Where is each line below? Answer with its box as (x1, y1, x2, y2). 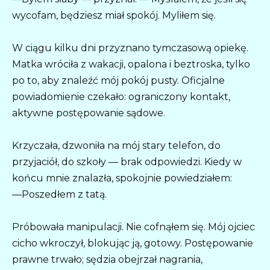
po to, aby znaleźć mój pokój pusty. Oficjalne (12, 74, 225, 86)
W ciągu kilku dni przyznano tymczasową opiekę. (12, 42, 248, 54)
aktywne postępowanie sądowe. (12, 107, 165, 119)
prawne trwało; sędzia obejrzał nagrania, (12, 254, 202, 266)
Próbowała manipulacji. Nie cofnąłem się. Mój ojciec (12, 221, 255, 233)
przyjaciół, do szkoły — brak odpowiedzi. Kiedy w (12, 156, 242, 168)
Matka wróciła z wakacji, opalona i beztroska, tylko (12, 58, 250, 70)
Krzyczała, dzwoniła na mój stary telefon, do (12, 140, 221, 152)
